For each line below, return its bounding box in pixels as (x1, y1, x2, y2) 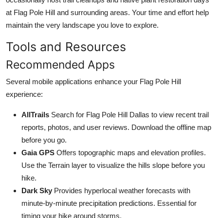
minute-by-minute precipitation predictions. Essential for (21, 199, 197, 207)
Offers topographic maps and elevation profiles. (54, 148, 206, 157)
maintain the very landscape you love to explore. (6, 20, 159, 29)
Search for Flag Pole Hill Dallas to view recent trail (49, 110, 209, 119)
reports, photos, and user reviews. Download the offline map (21, 123, 211, 131)
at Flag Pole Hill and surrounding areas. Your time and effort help (6, 8, 209, 17)
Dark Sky (21, 186, 52, 195)
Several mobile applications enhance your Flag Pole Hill (6, 77, 181, 86)
